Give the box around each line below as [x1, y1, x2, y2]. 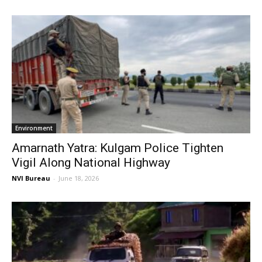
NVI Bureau [12, 173, 50, 182]
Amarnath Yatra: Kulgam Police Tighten [12, 140, 223, 155]
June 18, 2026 [58, 173, 99, 182]
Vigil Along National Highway [12, 155, 170, 170]
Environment [15, 123, 53, 132]
